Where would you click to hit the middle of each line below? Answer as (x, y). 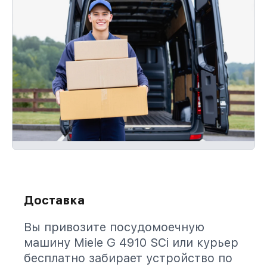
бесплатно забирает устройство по (128, 258)
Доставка (54, 200)
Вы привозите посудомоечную (114, 227)
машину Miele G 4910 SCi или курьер (131, 243)
